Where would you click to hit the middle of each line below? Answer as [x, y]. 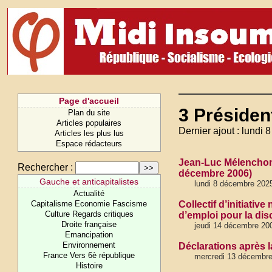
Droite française [89, 224]
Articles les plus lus [89, 133]
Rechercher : [46, 167]
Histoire [89, 266]
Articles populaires [89, 123]
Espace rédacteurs [89, 144]
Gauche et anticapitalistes [89, 182]
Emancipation [89, 235]
